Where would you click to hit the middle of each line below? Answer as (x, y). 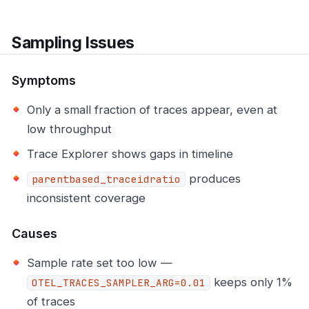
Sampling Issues (73, 42)
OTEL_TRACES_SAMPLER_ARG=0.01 (119, 283)
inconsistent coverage (86, 198)
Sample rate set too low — (100, 263)
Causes (34, 234)
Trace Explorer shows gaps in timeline (130, 154)
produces (213, 179)
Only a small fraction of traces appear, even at (152, 110)
